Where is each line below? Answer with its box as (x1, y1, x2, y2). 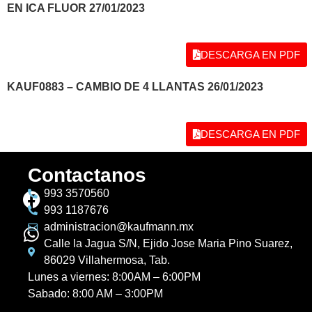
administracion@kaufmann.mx (43, 220, 194, 233)
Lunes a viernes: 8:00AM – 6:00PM (28, 270, 201, 283)
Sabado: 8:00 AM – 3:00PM (28, 287, 163, 299)
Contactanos (28, 164, 146, 186)
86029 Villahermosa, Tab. (43, 253, 170, 266)
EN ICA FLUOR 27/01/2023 (7, 1, 145, 14)
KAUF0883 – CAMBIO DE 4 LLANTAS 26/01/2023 (7, 81, 263, 93)
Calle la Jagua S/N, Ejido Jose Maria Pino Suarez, (43, 237, 292, 249)
